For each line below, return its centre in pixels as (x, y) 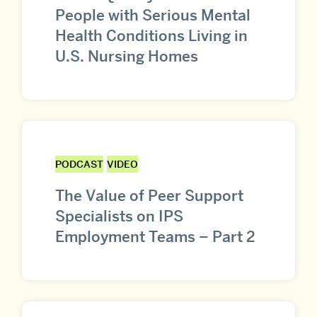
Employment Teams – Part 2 (155, 237)
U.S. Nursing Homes (127, 56)
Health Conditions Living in (151, 35)
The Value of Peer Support (149, 196)
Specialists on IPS (119, 217)
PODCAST (79, 164)
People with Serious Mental (153, 15)
